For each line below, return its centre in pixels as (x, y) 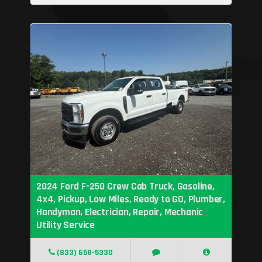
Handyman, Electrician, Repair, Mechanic (120, 213)
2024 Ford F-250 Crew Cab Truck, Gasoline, (125, 187)
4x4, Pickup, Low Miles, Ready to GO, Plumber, (130, 200)
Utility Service (65, 225)
